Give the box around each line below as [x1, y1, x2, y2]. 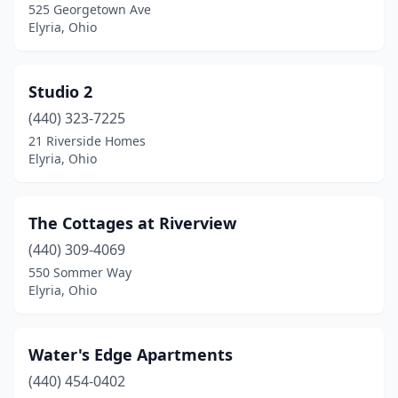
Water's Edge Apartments [28, 344, 233, 365]
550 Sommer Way [28, 264, 131, 281]
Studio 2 [28, 81, 92, 102]
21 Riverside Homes [28, 132, 146, 149]
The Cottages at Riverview [28, 212, 236, 234]
